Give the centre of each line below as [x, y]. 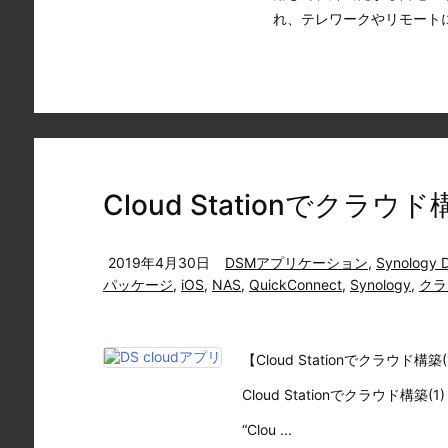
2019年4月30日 [159, 262]
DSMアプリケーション [296, 262]
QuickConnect [295, 284]
